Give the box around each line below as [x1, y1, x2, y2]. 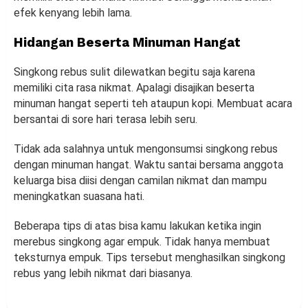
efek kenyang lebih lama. [14, 6, 132, 20]
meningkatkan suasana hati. [14, 190, 144, 203]
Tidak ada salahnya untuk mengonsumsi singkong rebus [14, 142, 278, 156]
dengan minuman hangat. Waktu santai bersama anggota [14, 158, 283, 172]
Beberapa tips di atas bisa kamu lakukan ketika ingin [14, 219, 261, 233]
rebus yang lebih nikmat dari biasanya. [14, 267, 192, 280]
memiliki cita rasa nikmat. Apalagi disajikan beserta [14, 81, 254, 95]
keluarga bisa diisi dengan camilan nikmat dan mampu [14, 174, 267, 188]
